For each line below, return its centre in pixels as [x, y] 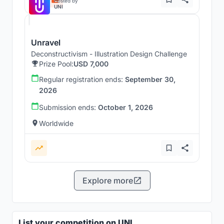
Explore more [107, 180]
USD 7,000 [91, 63]
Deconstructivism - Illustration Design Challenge [109, 53]
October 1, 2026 [125, 107]
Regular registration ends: [82, 79]
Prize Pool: [56, 63]
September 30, [150, 79]
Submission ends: [68, 107]
